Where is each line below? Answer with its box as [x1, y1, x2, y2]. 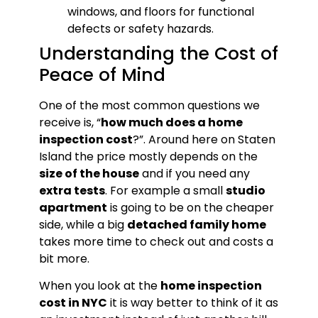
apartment [38, 199, 107, 216]
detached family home [126, 216, 266, 233]
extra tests [38, 182, 105, 199]
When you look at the [38, 278, 160, 295]
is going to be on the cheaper [106, 199, 274, 216]
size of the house [38, 165, 139, 182]
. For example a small [104, 182, 226, 199]
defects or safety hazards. [67, 20, 214, 37]
